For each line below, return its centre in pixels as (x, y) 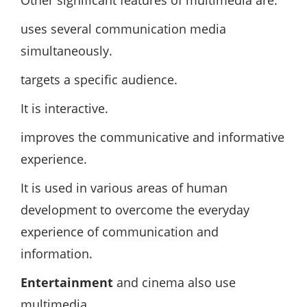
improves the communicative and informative (152, 137)
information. (57, 254)
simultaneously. (66, 51)
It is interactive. (64, 109)
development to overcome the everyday (135, 210)
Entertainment (67, 283)
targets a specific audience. (99, 80)
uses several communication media (123, 29)
